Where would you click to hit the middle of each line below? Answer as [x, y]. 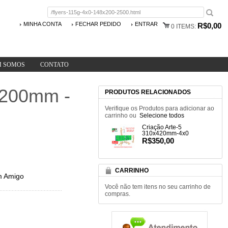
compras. [117, 193]
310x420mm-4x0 [165, 133]
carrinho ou [122, 115]
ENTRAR [146, 24]
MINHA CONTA [42, 24]
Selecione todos [162, 115]
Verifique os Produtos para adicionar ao [159, 108]
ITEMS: [186, 26]
